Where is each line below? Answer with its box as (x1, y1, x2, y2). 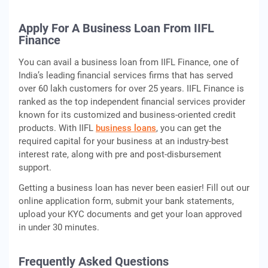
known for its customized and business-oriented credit (19, 109, 236, 120)
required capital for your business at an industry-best (19, 135, 229, 147)
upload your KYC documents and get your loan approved (19, 208, 242, 220)
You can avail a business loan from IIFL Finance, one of (19, 56, 239, 68)
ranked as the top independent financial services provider (19, 96, 245, 107)
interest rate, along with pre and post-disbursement (19, 148, 221, 160)
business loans (96, 122, 156, 133)
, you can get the (156, 122, 221, 133)
